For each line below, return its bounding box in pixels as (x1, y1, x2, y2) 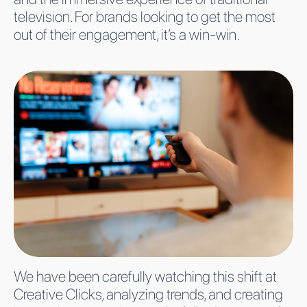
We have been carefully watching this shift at (14, 267, 277, 285)
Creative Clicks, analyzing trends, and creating (14, 284, 283, 303)
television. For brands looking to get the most (14, 7, 275, 25)
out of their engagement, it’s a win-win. (14, 25, 240, 43)
